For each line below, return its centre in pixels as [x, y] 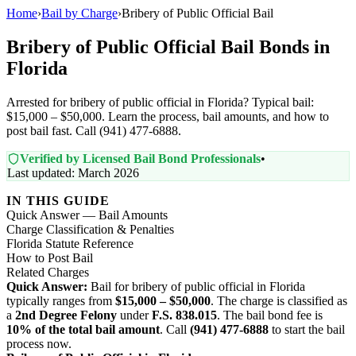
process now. [39, 343]
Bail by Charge [79, 13]
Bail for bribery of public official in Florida [196, 286]
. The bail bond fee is [270, 315]
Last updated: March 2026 [73, 172]
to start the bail [307, 329]
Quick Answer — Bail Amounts [87, 215]
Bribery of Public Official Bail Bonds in [168, 46]
